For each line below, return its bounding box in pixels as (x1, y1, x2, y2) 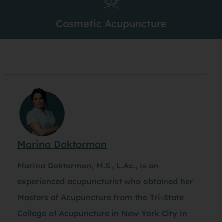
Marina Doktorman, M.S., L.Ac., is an (17, 161, 159, 171)
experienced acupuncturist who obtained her (17, 176, 193, 187)
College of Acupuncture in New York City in (17, 208, 187, 219)
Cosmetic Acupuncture (55, 17, 166, 30)
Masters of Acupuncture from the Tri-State (17, 192, 184, 203)
